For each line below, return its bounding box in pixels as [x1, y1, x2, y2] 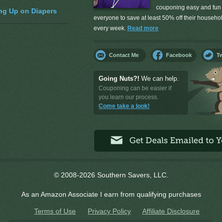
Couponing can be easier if [99, 85, 171, 92]
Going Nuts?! [99, 75, 139, 82]
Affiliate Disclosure [142, 207, 200, 215]
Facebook [166, 52, 192, 58]
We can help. [139, 75, 179, 82]
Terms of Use [34, 207, 76, 215]
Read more [127, 25, 159, 32]
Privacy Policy [88, 207, 131, 215]
